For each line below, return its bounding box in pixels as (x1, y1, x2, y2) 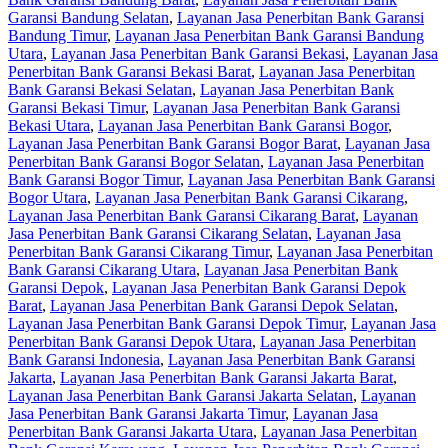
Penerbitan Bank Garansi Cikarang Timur (8, 242, 269, 260)
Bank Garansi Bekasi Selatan (8, 80, 192, 98)
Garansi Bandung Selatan (8, 8, 169, 26)
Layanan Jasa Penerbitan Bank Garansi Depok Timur (8, 314, 343, 332)
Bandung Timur (8, 26, 107, 44)
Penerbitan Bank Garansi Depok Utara (8, 332, 252, 350)
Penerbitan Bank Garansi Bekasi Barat (8, 62, 251, 80)
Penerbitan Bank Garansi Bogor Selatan (8, 152, 260, 170)
